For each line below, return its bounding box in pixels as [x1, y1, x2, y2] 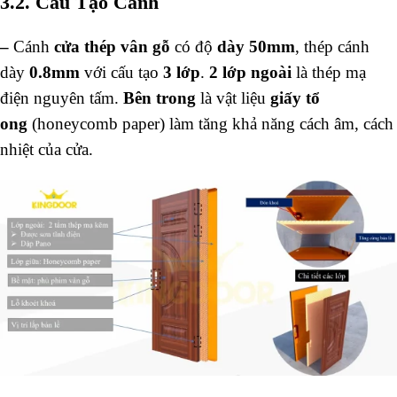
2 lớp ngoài [209, 62, 292, 82]
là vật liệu [196, 88, 270, 107]
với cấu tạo [80, 62, 163, 82]
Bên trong [123, 88, 196, 107]
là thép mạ [292, 62, 366, 82]
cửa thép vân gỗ [54, 36, 175, 56]
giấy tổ [270, 88, 320, 107]
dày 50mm [217, 36, 295, 56]
